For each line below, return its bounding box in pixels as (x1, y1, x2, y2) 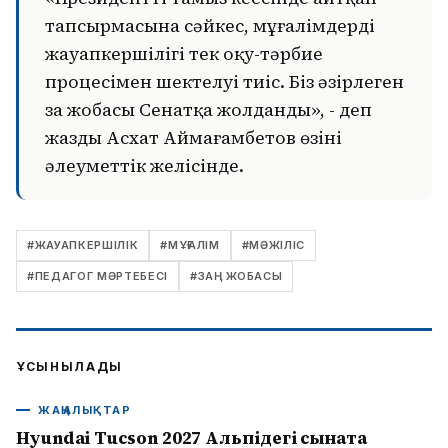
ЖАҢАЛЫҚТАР (38, 403, 132, 417)
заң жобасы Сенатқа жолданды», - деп (45, 98, 372, 122)
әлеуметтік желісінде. (45, 154, 244, 178)
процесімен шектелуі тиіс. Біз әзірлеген (45, 70, 404, 94)
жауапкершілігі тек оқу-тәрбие (45, 42, 323, 66)
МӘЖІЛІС (249, 238, 305, 252)
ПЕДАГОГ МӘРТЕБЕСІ (34, 269, 168, 283)
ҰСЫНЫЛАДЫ (16, 359, 124, 374)
